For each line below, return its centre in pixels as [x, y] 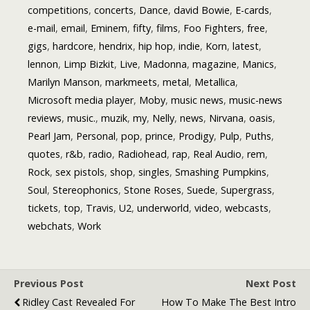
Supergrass [246, 190]
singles [154, 172]
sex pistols [80, 172]
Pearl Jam [49, 136]
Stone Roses [153, 190]
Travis [100, 208]
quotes [44, 154]
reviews [45, 118]
